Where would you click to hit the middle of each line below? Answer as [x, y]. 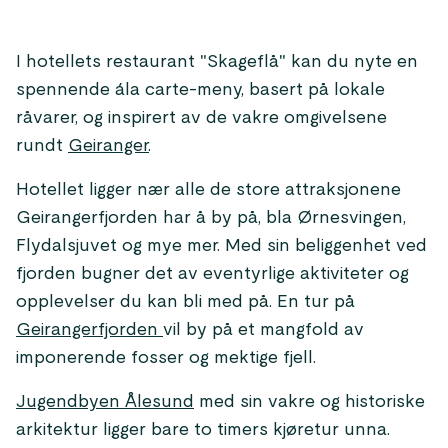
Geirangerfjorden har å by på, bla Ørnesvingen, [211, 218]
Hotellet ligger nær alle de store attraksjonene [208, 190]
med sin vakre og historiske [309, 402]
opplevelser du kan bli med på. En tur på [185, 302]
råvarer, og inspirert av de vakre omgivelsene [201, 118]
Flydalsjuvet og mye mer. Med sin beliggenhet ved [221, 246]
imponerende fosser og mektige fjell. [166, 358]
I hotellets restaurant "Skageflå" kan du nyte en [217, 62]
